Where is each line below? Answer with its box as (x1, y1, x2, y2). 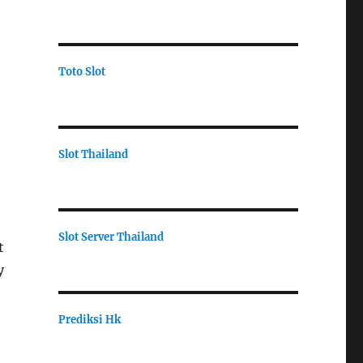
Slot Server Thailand (58, 229, 164, 244)
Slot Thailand (58, 147, 128, 161)
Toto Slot (58, 64, 105, 79)
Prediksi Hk (58, 312, 121, 327)
